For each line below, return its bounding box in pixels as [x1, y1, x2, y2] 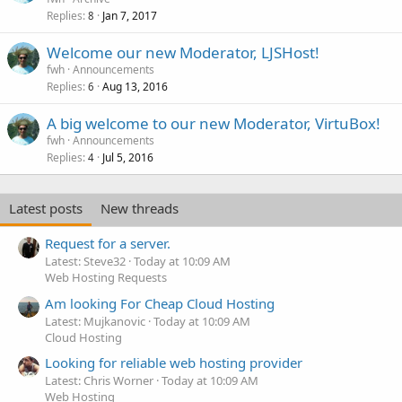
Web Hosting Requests [45, 269, 167, 286]
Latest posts [9, 199, 83, 217]
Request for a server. [45, 234, 170, 253]
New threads [100, 199, 179, 217]
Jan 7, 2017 [102, 8, 157, 23]
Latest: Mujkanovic [45, 312, 145, 329]
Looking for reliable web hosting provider [45, 353, 302, 371]
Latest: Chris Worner [45, 371, 153, 389]
